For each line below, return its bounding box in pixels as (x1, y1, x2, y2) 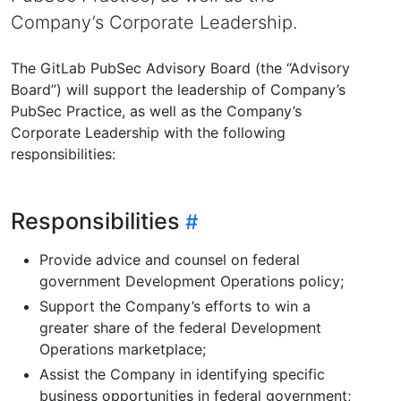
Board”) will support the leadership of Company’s (11, 80, 346, 98)
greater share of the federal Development (39, 318, 321, 337)
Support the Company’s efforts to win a (39, 296, 311, 315)
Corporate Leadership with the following (11, 123, 286, 141)
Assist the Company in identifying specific (39, 364, 325, 383)
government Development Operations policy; (39, 271, 344, 290)
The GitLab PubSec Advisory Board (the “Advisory (11, 58, 350, 77)
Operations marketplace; (39, 339, 206, 358)
